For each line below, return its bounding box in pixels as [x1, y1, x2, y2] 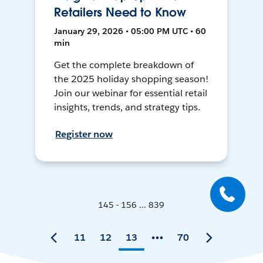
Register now [55, 128, 113, 141]
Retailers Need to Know [54, 5, 186, 21]
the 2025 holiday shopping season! [54, 73, 208, 86]
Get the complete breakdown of [54, 59, 194, 72]
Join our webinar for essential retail [54, 87, 207, 100]
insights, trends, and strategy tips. [54, 101, 200, 114]
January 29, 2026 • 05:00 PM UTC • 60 [54, 26, 207, 37]
